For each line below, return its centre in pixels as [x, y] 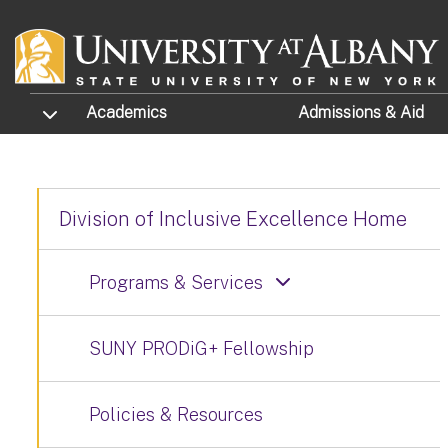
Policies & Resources [176, 414]
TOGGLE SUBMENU [88, 112]
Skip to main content [89, 14]
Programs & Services [176, 282]
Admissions [341, 113]
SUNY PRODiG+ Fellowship [201, 348]
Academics [127, 113]
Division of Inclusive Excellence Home [233, 219]
